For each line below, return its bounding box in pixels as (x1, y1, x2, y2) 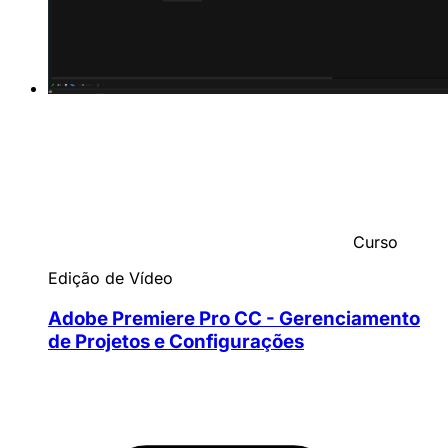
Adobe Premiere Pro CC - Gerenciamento (48, 307, 420, 331)
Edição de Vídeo (48, 268, 173, 289)
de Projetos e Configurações (48, 330, 304, 354)
